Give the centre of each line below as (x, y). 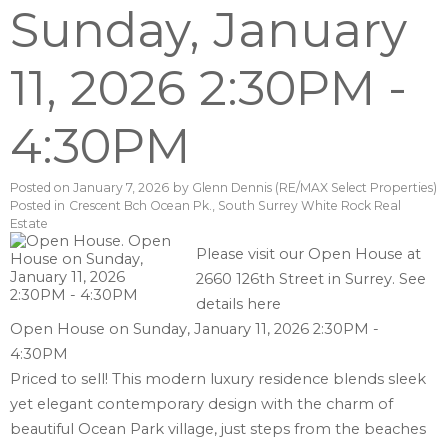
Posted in (37, 206)
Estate (29, 224)
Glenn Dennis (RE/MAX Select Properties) (314, 188)
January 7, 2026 (121, 188)
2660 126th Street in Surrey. (298, 279)
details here (239, 304)
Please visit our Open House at (309, 254)
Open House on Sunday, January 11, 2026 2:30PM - (194, 329)
